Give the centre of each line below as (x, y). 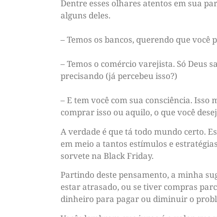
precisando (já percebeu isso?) (119, 76)
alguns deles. (85, 15)
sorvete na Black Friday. (107, 155)
